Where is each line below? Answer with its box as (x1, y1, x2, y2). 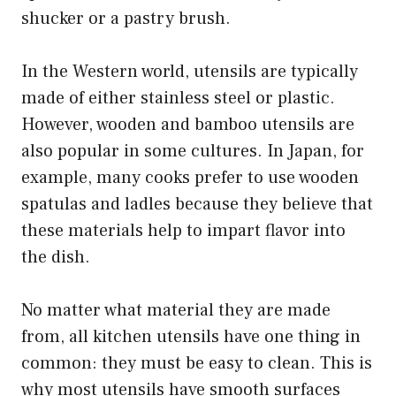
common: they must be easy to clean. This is (21, 352, 372, 376)
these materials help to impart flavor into (21, 219, 346, 243)
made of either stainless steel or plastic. (21, 87, 335, 110)
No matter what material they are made (21, 299, 331, 323)
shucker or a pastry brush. (21, 7, 231, 31)
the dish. (21, 246, 90, 270)
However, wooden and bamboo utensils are (21, 113, 354, 137)
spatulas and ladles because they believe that (21, 193, 373, 217)
